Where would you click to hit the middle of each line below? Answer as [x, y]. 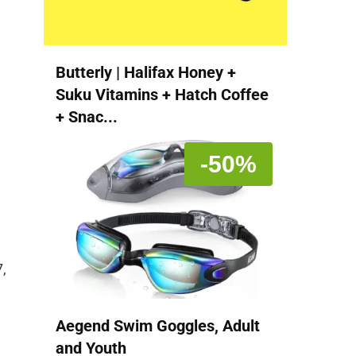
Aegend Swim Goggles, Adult [158, 326]
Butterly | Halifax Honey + [146, 72]
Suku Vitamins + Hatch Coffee [162, 94]
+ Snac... [87, 116]
